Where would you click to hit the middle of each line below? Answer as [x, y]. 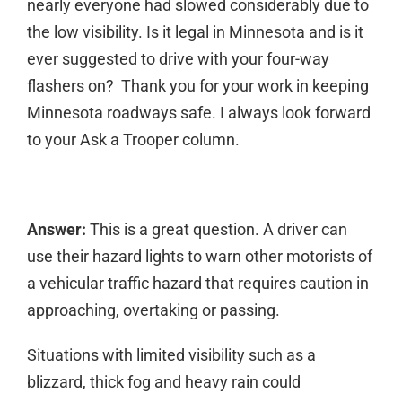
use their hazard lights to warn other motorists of [199, 256]
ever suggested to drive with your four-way [178, 59]
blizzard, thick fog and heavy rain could [163, 382]
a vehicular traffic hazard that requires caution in [197, 283]
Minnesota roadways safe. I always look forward [198, 113]
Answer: [56, 229]
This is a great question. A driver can [216, 229]
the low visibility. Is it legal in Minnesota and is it [195, 32]
